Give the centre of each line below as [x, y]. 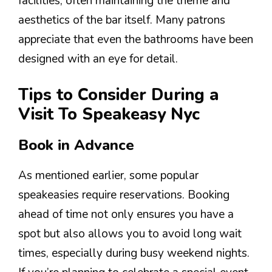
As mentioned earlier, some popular [108, 176]
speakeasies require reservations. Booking [124, 195]
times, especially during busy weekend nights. [134, 253]
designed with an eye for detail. [98, 59]
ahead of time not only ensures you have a [126, 215]
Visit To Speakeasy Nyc [109, 115]
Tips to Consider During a [118, 95]
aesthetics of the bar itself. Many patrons [122, 20]
